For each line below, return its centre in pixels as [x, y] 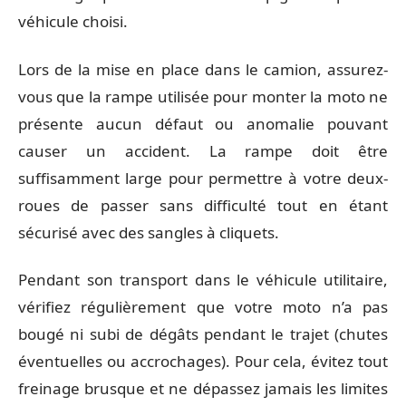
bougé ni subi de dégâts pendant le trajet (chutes [203, 334]
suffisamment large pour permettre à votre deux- [203, 178]
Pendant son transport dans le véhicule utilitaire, [203, 280]
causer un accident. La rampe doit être [203, 150]
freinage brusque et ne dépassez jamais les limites [203, 388]
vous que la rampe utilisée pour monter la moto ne [203, 96]
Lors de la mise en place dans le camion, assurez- [203, 69]
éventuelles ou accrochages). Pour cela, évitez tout [203, 361]
